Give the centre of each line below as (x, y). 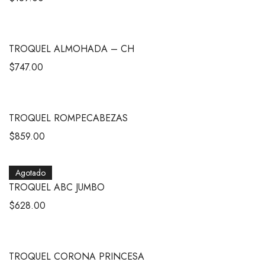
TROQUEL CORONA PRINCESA (77, 256)
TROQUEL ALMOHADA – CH (72, 49)
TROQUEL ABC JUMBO (57, 187)
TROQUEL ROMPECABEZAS (68, 118)
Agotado (30, 172)
